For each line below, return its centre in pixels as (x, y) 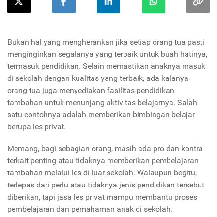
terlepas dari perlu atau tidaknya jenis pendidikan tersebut (106, 185)
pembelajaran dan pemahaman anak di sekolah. (92, 209)
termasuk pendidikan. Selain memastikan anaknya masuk (106, 66)
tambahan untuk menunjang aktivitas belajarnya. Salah (102, 103)
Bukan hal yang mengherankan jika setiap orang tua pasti (106, 42)
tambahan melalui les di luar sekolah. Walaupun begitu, (102, 173)
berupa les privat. (38, 127)
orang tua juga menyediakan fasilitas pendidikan (91, 91)
